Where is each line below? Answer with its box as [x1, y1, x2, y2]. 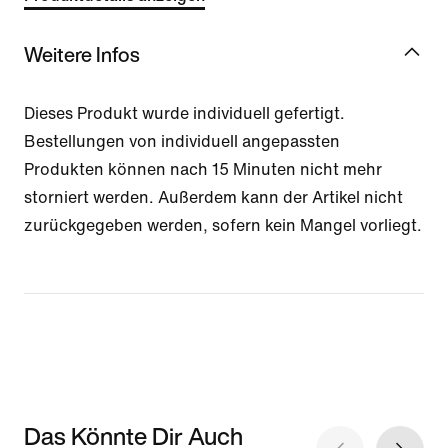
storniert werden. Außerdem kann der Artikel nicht [24, 188, 403, 206]
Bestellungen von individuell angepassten [24, 132, 340, 150]
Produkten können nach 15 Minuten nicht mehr [24, 160, 382, 178]
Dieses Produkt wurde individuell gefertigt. [24, 104, 345, 122]
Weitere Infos [24, 39, 140, 69]
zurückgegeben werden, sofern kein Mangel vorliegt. [24, 216, 422, 234]
